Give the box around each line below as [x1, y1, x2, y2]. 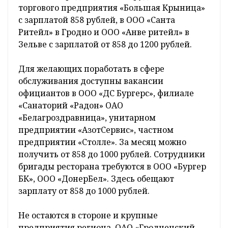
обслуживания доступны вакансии [18, 75, 163, 87]
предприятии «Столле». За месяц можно [18, 136, 186, 148]
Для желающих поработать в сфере [18, 63, 164, 75]
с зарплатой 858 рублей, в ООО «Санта [18, 14, 175, 26]
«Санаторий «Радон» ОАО [18, 100, 123, 111]
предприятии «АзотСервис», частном [18, 124, 174, 136]
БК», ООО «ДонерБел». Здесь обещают [18, 173, 174, 185]
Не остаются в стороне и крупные [18, 210, 158, 221]
